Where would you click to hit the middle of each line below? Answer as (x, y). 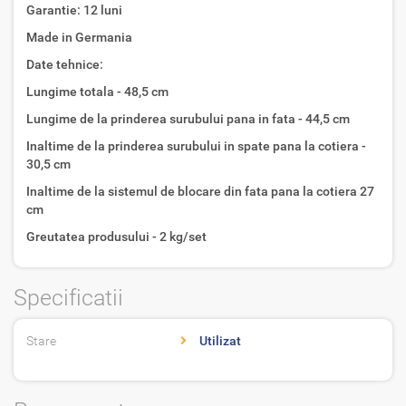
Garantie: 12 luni (74, 10)
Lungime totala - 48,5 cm (97, 91)
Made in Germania (79, 37)
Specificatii (68, 297)
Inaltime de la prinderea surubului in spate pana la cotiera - (196, 145)
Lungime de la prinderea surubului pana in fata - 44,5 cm (188, 118)
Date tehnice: (65, 64)
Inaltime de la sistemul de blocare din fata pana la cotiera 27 (200, 191)
